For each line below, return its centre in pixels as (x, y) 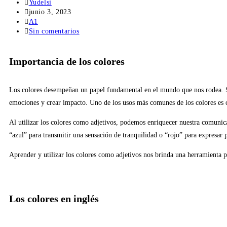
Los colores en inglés (54, 199)
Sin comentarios (54, 31)
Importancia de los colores (67, 62)
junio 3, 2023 (50, 12)
